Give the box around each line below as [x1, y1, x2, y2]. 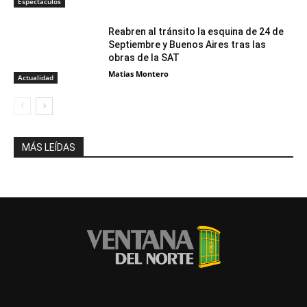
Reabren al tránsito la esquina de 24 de [108, 25, 284, 37]
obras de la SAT [108, 51, 180, 63]
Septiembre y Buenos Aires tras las [108, 38, 267, 50]
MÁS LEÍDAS [22, 142, 75, 153]
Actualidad [18, 73, 53, 83]
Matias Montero [108, 68, 169, 79]
